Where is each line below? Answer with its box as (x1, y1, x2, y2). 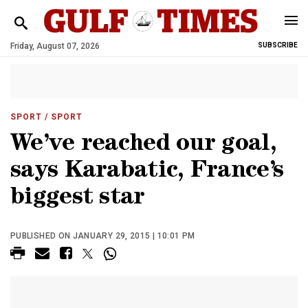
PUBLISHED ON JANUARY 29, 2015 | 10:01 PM (10, 231, 195, 241)
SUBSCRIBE (258, 41, 298, 49)
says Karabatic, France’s (10, 160, 284, 184)
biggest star (10, 187, 145, 211)
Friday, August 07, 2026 (10, 41, 100, 51)
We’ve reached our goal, (10, 133, 276, 157)
